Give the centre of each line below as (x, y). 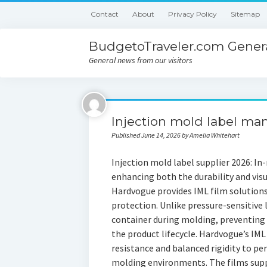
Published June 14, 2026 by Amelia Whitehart (175, 135)
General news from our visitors (141, 60)
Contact (105, 14)
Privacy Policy (193, 14)
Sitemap (246, 14)
